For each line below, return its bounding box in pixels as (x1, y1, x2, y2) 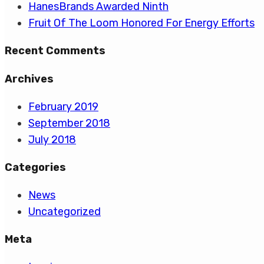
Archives (5, 72, 54, 86)
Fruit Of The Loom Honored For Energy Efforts (28, 16, 255, 30)
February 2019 (28, 100, 98, 114)
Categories (5, 161, 66, 174)
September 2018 (28, 117, 110, 130)
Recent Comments (5, 44, 105, 58)
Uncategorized (28, 205, 101, 219)
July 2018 (28, 133, 76, 147)
